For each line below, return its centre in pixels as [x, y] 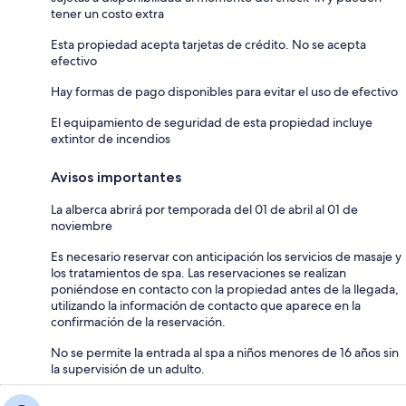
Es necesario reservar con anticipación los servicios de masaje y [226, 256]
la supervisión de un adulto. [128, 368]
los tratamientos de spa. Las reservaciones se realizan [198, 272]
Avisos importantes [116, 177]
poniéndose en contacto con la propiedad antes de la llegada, [225, 289]
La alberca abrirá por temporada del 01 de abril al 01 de [204, 209]
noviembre [82, 225]
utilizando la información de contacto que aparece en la [206, 305]
